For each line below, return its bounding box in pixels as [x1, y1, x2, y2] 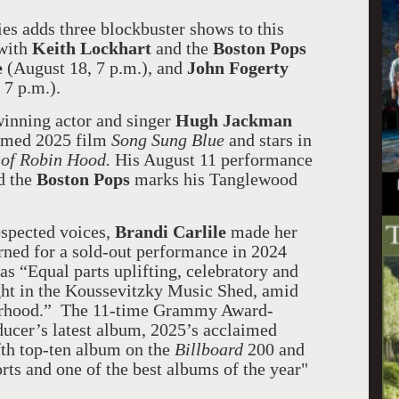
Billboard [175, 339, 243, 359]
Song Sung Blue [111, 130, 229, 150]
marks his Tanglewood [130, 169, 297, 189]
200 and [243, 339, 305, 359]
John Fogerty [187, 58, 289, 77]
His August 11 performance [115, 150, 313, 169]
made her [226, 222, 297, 241]
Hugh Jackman [175, 110, 292, 130]
